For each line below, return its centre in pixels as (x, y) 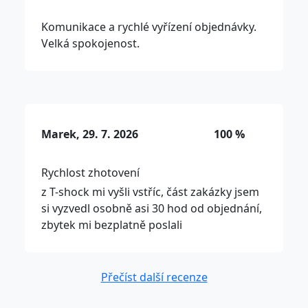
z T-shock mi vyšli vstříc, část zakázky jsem (150, 192)
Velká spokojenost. (90, 44)
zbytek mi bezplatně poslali (112, 225)
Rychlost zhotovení (90, 173)
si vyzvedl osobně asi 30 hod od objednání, (152, 209)
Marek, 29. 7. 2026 (90, 134)
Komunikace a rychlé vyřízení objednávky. (149, 27)
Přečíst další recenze (154, 277)
